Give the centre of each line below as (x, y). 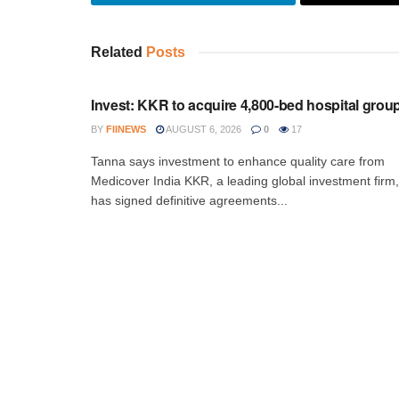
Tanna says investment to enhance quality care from (238, 162)
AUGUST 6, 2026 (203, 130)
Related (117, 53)
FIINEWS (126, 130)
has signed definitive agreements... (189, 201)
